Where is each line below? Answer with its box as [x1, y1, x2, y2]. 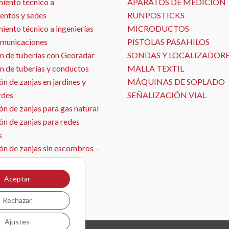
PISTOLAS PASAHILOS [127, 37, 210, 47]
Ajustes [4, 217, 30, 226]
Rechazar [2, 196, 32, 204]
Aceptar [4, 174, 30, 183]
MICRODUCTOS [127, 24, 189, 34]
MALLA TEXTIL [127, 63, 184, 74]
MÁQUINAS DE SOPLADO [127, 77, 225, 87]
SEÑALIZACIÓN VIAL [127, 90, 207, 100]
